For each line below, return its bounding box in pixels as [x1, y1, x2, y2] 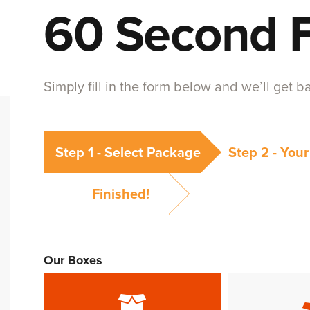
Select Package [101, 145, 201, 161]
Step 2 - [228, 145, 277, 161]
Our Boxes [44, 253, 102, 268]
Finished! [91, 186, 149, 203]
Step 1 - [55, 145, 101, 161]
